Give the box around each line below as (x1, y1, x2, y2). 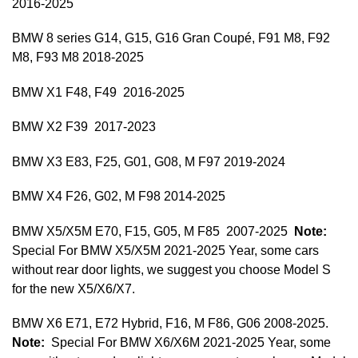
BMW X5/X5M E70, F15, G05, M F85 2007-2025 (12, 224, 294, 238)
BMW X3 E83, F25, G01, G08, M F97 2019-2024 (12, 154, 285, 169)
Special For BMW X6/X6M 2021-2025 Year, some (45, 335, 331, 349)
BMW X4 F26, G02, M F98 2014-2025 (12, 189, 225, 204)
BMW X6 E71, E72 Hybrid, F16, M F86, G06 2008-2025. (12, 316, 328, 330)
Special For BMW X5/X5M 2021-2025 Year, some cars (12, 243, 319, 257)
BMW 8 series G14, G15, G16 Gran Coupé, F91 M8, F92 (12, 31, 330, 46)
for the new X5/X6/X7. (12, 281, 135, 296)
